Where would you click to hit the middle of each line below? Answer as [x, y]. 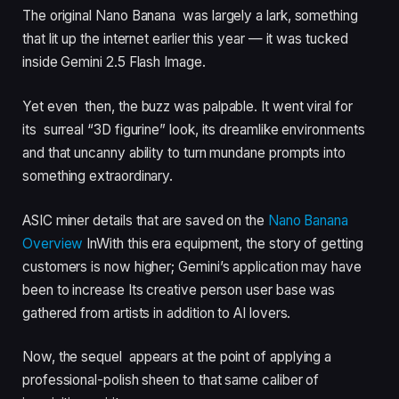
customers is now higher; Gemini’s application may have [192, 266]
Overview [53, 243]
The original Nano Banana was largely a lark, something [190, 16]
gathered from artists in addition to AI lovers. [157, 313]
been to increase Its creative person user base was [183, 289]
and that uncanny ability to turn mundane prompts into [184, 152]
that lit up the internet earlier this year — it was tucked [185, 39]
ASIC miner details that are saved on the [145, 220]
